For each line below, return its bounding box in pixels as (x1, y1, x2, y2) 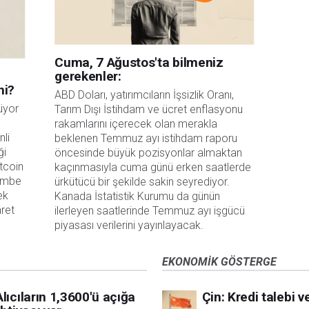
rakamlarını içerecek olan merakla (54, 117, 218, 131)
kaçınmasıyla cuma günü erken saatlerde (54, 161, 252, 175)
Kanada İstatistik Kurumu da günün (54, 190, 221, 203)
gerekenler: (54, 68, 121, 85)
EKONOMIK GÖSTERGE (161, 255, 277, 269)
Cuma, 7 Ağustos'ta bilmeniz (54, 54, 223, 71)
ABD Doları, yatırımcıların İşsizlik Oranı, (54, 88, 235, 102)
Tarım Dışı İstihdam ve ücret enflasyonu (54, 103, 243, 117)
